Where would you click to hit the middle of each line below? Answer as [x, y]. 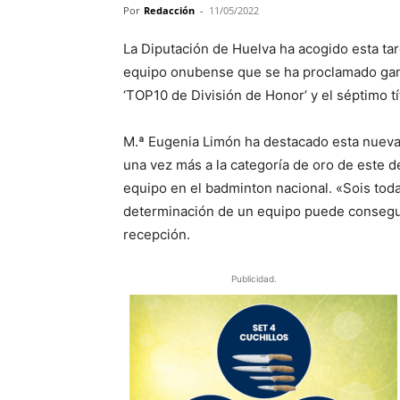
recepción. [157, 234]
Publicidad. [254, 279]
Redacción [169, 10]
